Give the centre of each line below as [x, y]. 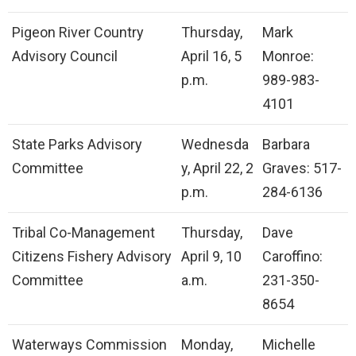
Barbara [286, 144]
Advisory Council [65, 56]
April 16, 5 [211, 56]
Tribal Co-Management [83, 232]
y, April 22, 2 [217, 168]
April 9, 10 [211, 256]
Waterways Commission [89, 344]
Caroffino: [292, 256]
